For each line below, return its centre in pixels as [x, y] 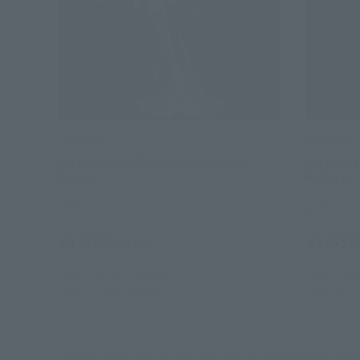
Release [144, 289]
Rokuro [327, 177]
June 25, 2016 [90, 289]
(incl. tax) [131, 244]
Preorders [143, 274]
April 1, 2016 [87, 274]
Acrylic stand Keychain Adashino [153, 162]
